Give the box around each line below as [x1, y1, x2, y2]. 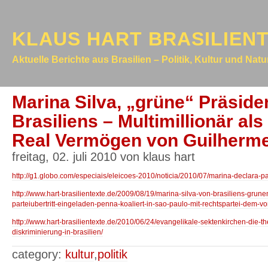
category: [12, 247, 65, 261]
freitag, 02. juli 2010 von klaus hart [12, 150, 195, 163]
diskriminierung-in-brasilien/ [12, 228, 103, 237]
